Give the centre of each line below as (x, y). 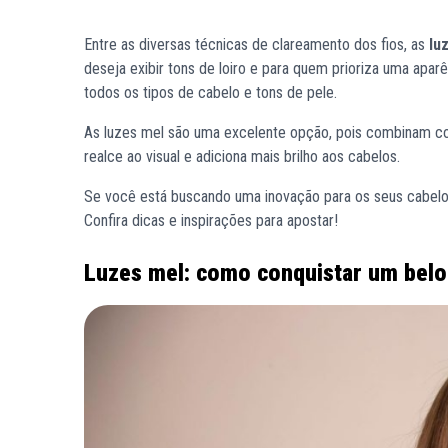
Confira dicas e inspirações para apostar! (211, 220)
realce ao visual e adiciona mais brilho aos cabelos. (244, 156)
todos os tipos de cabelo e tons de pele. (210, 92)
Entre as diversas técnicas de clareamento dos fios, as (254, 44)
